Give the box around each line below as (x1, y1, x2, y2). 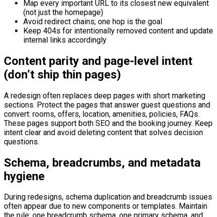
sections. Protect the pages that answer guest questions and (4, 100, 210, 109)
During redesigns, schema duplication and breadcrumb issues (4, 192, 212, 202)
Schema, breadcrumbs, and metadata (4, 155, 201, 170)
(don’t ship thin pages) (4, 67, 121, 81)
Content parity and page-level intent (4, 54, 192, 68)
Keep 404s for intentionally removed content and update (23, 26, 213, 35)
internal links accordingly (23, 35, 107, 45)
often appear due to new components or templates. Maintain (4, 201, 207, 211)
